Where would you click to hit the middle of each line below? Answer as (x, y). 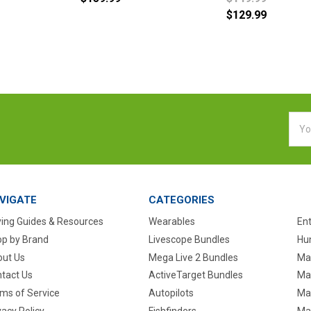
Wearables (171, 221)
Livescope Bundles (189, 239)
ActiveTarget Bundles (195, 275)
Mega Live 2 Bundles (193, 257)
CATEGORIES (181, 200)
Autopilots (171, 293)
